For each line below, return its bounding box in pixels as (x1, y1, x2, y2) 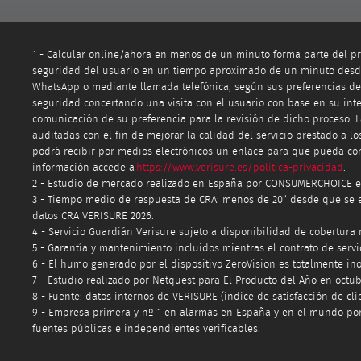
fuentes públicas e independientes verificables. (32, 323, 260, 334)
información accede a (32, 162, 136, 173)
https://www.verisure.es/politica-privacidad (136, 162, 343, 173)
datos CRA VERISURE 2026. (32, 210, 154, 222)
